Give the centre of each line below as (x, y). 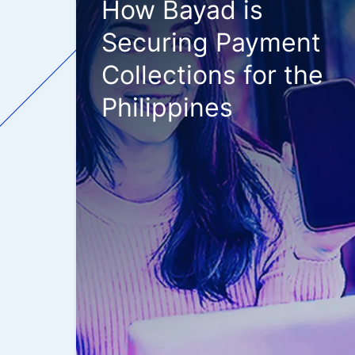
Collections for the (212, 75)
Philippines (167, 107)
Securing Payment (211, 42)
